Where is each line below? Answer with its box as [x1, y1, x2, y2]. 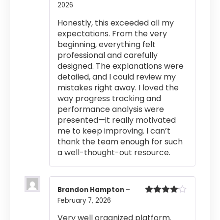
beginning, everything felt [57, 38, 156, 50]
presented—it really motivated [57, 114, 176, 126]
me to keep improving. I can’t [57, 125, 170, 137]
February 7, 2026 [57, 195, 111, 205]
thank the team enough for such [57, 136, 183, 147]
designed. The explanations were [57, 60, 184, 72]
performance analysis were [57, 103, 164, 115]
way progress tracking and [57, 92, 161, 104]
